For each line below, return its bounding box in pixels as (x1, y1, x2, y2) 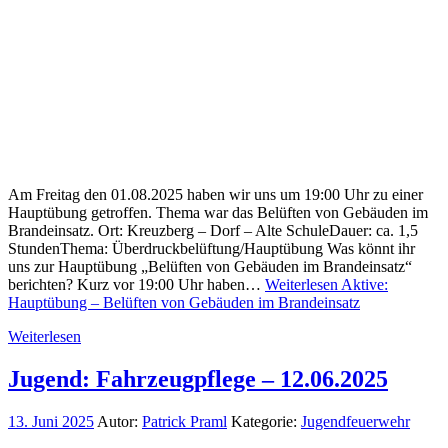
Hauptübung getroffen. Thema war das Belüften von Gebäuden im (8, 204, 428, 222)
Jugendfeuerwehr (301, 413, 410, 430)
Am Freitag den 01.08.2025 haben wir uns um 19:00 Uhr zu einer (8, 186, 423, 204)
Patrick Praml (142, 413, 227, 430)
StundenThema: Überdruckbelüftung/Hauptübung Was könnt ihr (8, 240, 415, 258)
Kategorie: (231, 413, 301, 430)
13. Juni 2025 (8, 413, 94, 430)
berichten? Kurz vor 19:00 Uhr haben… (8, 276, 265, 294)
